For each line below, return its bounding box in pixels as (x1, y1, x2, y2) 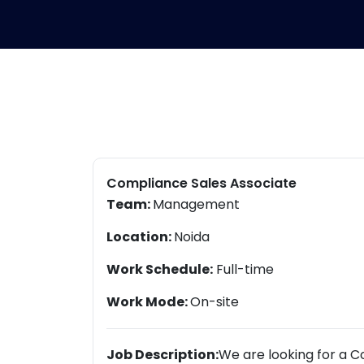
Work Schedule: (106, 260, 213, 279)
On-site (190, 292, 239, 311)
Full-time (213, 260, 274, 279)
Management (153, 195, 240, 214)
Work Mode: (106, 292, 190, 311)
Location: (106, 227, 174, 246)
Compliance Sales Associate (106, 174, 297, 193)
